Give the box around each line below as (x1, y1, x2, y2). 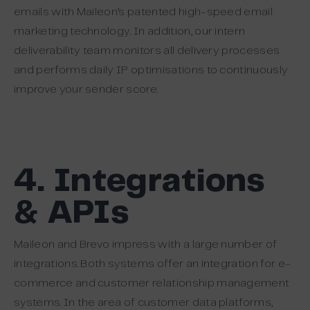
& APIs (14, 198, 129, 230)
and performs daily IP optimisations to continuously (14, 65, 289, 76)
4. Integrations (14, 166, 265, 199)
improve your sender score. (14, 84, 158, 95)
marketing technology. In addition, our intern (14, 26, 246, 37)
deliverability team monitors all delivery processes (14, 46, 280, 57)
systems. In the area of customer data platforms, (14, 298, 273, 309)
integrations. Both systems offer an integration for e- (14, 259, 291, 270)
